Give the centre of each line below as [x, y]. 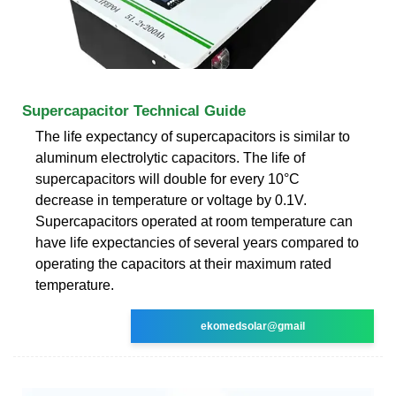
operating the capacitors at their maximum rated [183, 263]
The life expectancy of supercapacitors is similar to [193, 136]
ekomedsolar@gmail [252, 326]
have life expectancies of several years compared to [197, 242]
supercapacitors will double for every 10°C [168, 179]
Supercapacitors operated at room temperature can [194, 221]
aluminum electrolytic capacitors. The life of [170, 157]
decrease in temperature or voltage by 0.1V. [171, 200]
